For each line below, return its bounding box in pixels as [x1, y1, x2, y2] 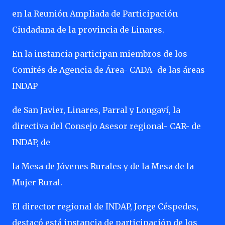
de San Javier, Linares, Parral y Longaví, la [12, 105, 180, 115]
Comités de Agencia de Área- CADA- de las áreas [12, 65, 205, 75]
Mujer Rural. [12, 177, 62, 187]
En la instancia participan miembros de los [12, 49, 187, 59]
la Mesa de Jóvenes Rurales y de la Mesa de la [12, 161, 194, 171]
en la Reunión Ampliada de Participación [12, 9, 178, 19]
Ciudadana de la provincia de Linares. [12, 25, 164, 35]
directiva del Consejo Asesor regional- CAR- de [12, 121, 201, 131]
